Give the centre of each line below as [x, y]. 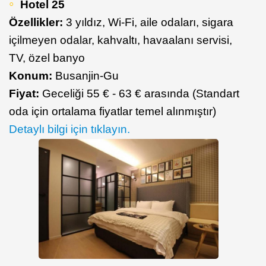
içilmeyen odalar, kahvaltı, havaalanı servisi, [121, 40]
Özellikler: [37, 22]
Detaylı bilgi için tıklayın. [69, 129]
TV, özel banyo [47, 58]
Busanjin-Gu [87, 75]
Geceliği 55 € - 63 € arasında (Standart [141, 93]
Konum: [32, 75]
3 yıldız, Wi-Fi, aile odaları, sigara [150, 22]
